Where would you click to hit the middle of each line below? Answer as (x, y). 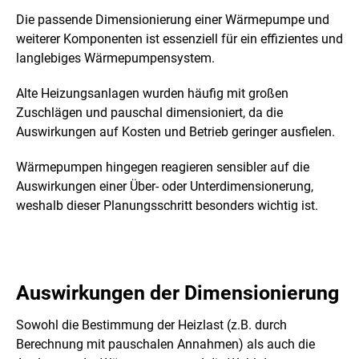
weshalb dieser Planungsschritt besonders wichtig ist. (167, 205)
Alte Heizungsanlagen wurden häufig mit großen (152, 93)
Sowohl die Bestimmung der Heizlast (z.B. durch (151, 325)
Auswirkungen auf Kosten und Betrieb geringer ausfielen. (175, 131)
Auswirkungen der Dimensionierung (177, 292)
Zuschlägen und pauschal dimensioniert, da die (149, 112)
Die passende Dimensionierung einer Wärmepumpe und (173, 19)
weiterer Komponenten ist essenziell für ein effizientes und (179, 38)
